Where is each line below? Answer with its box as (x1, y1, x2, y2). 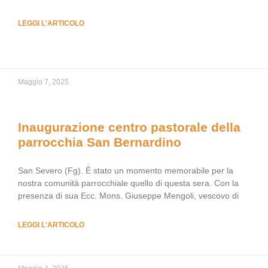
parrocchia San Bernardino (18, 135, 181, 149)
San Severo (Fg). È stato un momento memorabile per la (18, 166, 233, 175)
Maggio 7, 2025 (18, 78, 69, 86)
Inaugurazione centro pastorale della (18, 120, 240, 134)
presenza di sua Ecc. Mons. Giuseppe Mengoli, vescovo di (18, 191, 239, 200)
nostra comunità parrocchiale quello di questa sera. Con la (18, 178, 239, 188)
